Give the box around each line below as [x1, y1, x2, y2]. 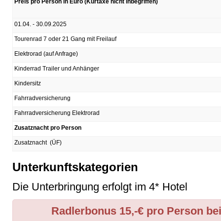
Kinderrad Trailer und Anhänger [14, 65, 99, 72]
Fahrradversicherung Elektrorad [14, 109, 100, 116]
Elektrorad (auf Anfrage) [14, 50, 78, 57]
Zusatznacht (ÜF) [14, 139, 62, 146]
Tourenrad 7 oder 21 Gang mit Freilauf [14, 35, 116, 42]
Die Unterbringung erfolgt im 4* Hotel [12, 180, 187, 193]
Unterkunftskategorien [12, 160, 138, 174]
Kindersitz [14, 79, 41, 87]
